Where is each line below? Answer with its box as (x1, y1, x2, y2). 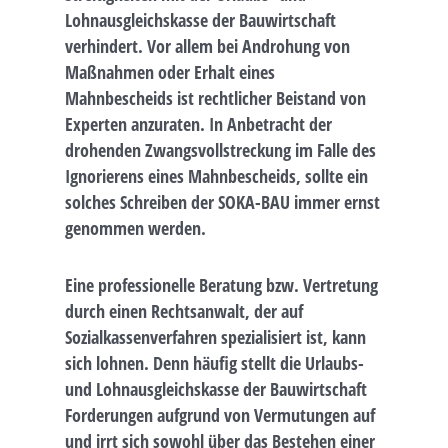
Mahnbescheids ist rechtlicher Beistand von (65, 85, 366, 110)
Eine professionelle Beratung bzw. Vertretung (65, 272, 378, 297)
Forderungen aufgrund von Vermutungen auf (65, 402, 375, 427)
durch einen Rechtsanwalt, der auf (65, 298, 303, 323)
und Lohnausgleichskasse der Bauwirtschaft (65, 376, 367, 401)
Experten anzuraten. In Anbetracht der (65, 111, 332, 136)
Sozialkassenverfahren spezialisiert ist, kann (65, 324, 366, 349)
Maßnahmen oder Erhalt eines (65, 59, 275, 84)
